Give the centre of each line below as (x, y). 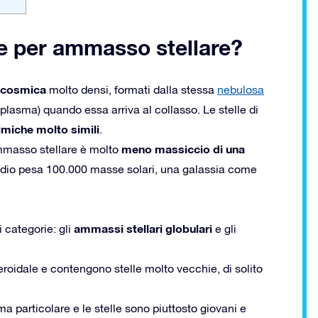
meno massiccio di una (183, 148)
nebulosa (241, 89)
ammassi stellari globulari (143, 228)
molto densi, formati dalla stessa (132, 89)
